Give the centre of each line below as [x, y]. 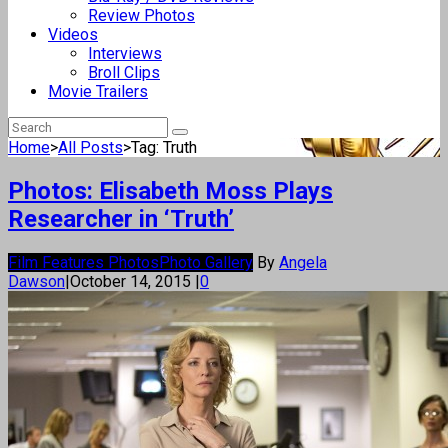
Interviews [125, 53]
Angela [303, 262]
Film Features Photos [83, 262]
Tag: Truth [164, 147]
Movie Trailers [98, 91]
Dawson [36, 281]
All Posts [90, 147]
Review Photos [141, 15]
